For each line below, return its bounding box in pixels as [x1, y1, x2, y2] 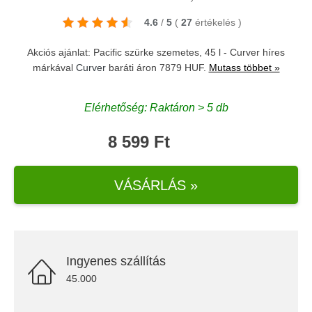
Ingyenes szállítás [66, 254, 166, 268]
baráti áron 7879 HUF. [105, 62, 209, 73]
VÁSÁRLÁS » [114, 177, 198, 193]
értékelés [194, 17, 238, 28]
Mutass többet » [208, 62, 280, 73]
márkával [32, 62, 76, 73]
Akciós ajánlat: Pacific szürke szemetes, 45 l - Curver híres [27, 47, 285, 58]
